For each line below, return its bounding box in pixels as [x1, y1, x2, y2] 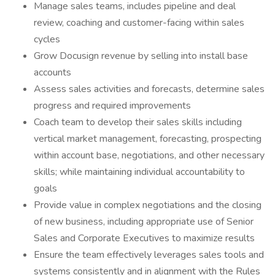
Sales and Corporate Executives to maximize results [34, 231, 255, 245]
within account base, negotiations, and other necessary [34, 149, 265, 162]
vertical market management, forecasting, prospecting [34, 132, 261, 145]
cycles [34, 33, 60, 46]
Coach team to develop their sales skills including [34, 115, 242, 129]
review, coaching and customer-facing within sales [34, 16, 244, 29]
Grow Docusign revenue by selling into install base [34, 49, 248, 63]
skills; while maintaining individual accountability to [34, 165, 245, 179]
